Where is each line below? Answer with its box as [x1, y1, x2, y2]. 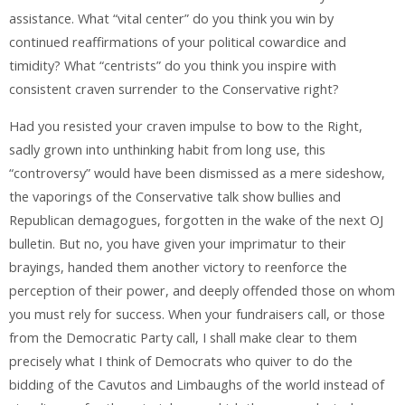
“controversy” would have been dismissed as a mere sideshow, [9, 164, 385, 182]
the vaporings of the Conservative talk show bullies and [9, 187, 341, 205]
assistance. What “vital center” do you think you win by [9, 10, 334, 28]
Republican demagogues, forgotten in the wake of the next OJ [9, 211, 383, 229]
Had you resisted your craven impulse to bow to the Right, [9, 117, 363, 135]
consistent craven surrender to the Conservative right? [9, 80, 339, 99]
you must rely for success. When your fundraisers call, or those [9, 305, 385, 323]
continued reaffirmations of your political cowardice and [9, 33, 346, 52]
